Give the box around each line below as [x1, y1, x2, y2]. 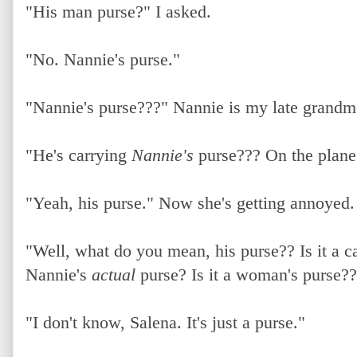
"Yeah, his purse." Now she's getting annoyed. [25, 192, 355, 213]
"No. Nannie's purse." [25, 49, 180, 69]
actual [92, 264, 135, 284]
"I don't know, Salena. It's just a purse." [25, 312, 305, 332]
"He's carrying [25, 144, 131, 165]
